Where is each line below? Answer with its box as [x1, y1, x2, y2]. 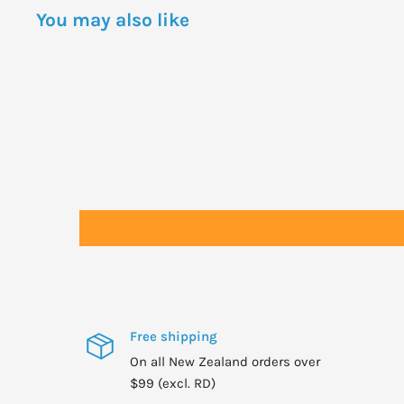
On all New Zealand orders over [129, 353, 320, 371]
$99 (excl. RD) [129, 375, 216, 392]
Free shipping [129, 328, 217, 345]
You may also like [36, 9, 189, 32]
